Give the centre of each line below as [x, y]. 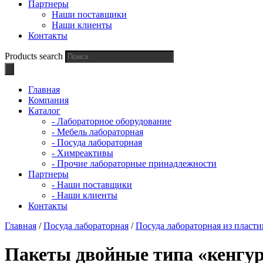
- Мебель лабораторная [97, 132]
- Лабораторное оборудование [112, 121]
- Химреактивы [82, 153]
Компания [48, 100]
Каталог [44, 111]
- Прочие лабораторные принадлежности [134, 163]
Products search [34, 56]
